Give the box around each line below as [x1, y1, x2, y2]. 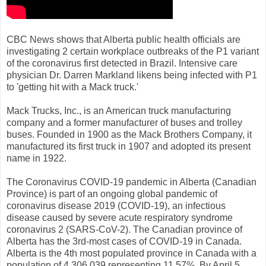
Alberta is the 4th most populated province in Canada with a [7, 248, 256, 258]
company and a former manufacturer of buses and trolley [7, 117, 242, 128]
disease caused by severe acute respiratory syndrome [7, 212, 233, 223]
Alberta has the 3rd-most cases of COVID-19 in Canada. [7, 236, 242, 246]
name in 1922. [7, 153, 69, 163]
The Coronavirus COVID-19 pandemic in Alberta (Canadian [7, 176, 256, 187]
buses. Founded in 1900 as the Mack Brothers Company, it [7, 129, 252, 140]
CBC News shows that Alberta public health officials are [7, 34, 240, 45]
